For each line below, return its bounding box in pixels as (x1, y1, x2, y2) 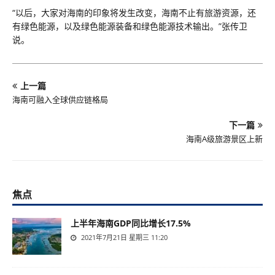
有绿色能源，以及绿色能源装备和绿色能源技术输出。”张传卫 (12, 20, 247, 32)
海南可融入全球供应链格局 (12, 94, 108, 105)
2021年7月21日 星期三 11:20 (79, 233, 168, 242)
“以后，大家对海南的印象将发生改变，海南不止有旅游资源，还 (12, 7, 256, 18)
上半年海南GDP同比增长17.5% (71, 217, 191, 229)
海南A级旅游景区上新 (186, 133, 263, 144)
